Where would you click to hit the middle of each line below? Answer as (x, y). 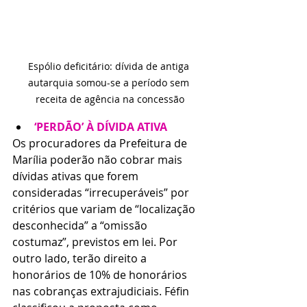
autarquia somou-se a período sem (110, 82)
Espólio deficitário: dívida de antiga (110, 66)
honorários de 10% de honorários (101, 274)
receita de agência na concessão (110, 99)
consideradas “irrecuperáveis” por (102, 192)
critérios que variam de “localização (105, 209)
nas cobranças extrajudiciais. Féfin (102, 291)
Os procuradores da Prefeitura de (101, 143)
